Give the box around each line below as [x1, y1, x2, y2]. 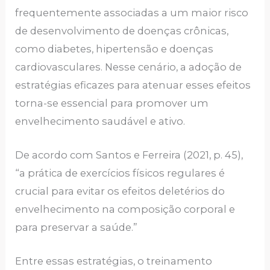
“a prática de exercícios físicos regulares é [15, 166, 225, 179]
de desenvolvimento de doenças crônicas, [15, 24, 229, 37]
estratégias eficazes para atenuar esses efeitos [15, 78, 251, 91]
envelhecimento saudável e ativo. [15, 115, 186, 127]
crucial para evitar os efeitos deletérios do [15, 184, 225, 197]
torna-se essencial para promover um [15, 96, 209, 109]
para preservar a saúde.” [15, 221, 138, 233]
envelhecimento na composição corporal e [15, 202, 236, 215]
